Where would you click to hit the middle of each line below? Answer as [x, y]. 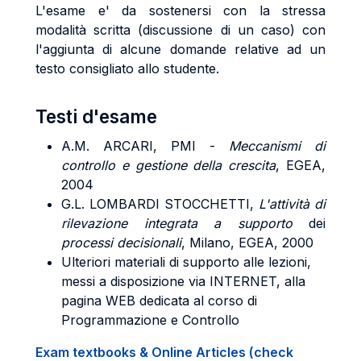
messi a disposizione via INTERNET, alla [183, 281]
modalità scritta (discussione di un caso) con [180, 30]
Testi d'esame [96, 116]
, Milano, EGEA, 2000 [247, 243]
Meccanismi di [277, 146]
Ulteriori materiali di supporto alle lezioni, [186, 262]
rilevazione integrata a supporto [177, 223]
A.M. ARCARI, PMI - [145, 146]
